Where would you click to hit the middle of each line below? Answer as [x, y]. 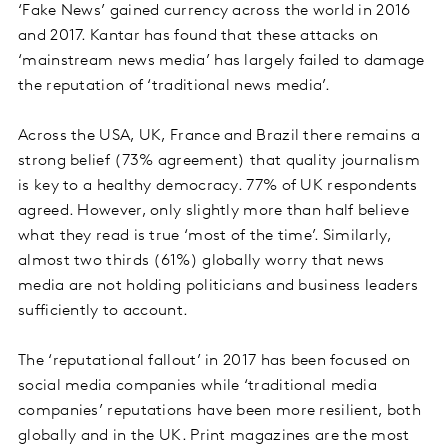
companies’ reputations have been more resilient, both [219, 410]
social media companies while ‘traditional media [198, 385]
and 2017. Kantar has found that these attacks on [198, 35]
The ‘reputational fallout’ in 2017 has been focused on [214, 360]
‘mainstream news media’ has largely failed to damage [221, 60]
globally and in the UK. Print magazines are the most [214, 435]
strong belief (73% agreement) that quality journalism [219, 160]
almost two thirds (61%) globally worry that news [201, 260]
